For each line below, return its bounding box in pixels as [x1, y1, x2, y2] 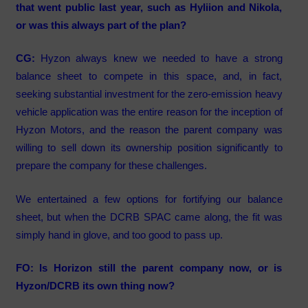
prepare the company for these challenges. [15, 159, 207, 172]
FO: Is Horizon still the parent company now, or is [15, 262, 283, 274]
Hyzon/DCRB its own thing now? [15, 280, 175, 292]
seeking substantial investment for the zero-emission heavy [15, 88, 283, 100]
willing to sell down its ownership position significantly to [15, 142, 283, 154]
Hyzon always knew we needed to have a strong [40, 52, 283, 65]
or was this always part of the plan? [15, 19, 186, 31]
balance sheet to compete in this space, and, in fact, [15, 70, 283, 82]
